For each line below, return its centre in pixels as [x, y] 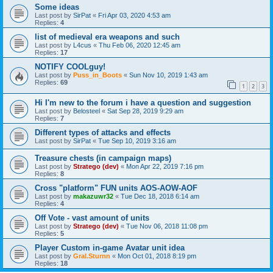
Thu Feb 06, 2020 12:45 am [140, 45]
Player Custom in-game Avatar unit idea [110, 247]
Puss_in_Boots [97, 75]
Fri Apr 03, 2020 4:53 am [134, 15]
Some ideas [57, 7]
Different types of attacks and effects [103, 132]
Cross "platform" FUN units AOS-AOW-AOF [116, 188]
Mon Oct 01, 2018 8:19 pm [157, 256]
